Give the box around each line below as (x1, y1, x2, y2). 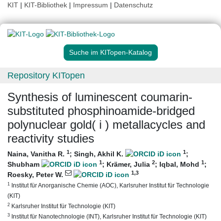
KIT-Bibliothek (24, 1, 69, 9)
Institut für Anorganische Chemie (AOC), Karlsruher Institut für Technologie (10, 182, 209, 189)
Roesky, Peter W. (7, 171, 65, 179)
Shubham (7, 160, 41, 169)
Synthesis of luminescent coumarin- (7, 90, 192, 104)
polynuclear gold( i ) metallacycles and (7, 118, 205, 132)
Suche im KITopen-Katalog (69, 48, 152, 57)
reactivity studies (7, 132, 94, 146)
